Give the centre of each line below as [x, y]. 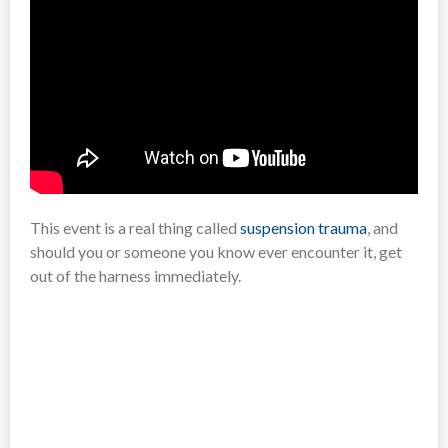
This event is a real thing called [135, 227]
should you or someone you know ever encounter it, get [216, 251]
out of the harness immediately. [135, 275]
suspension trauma [303, 227]
